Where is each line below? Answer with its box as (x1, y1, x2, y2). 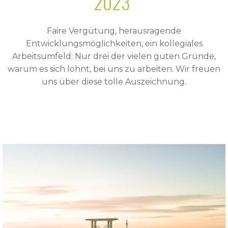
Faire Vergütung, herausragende (47, 26, 181, 36)
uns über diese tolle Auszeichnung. (42, 77, 186, 87)
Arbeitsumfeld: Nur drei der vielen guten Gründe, (12, 51, 216, 62)
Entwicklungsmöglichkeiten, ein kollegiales (25, 39, 203, 49)
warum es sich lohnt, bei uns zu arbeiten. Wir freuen (8, 64, 220, 74)
